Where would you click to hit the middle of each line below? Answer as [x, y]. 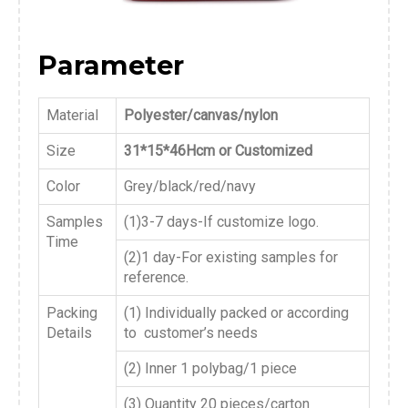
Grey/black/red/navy [190, 186]
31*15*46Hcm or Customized [218, 151]
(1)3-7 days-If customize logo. [221, 222]
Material [72, 115]
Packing [72, 313]
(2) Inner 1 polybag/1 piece [210, 368]
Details [69, 333]
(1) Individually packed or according [236, 313]
